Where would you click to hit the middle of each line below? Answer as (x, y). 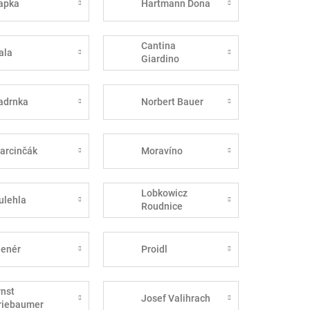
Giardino (160, 59)
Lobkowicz (164, 193)
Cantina (158, 46)
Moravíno (162, 151)
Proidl (154, 249)
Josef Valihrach (175, 298)
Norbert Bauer (172, 101)
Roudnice (162, 207)
